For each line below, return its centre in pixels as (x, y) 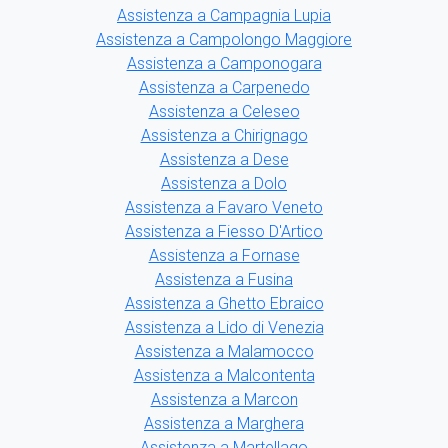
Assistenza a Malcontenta (224, 376)
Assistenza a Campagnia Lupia (224, 16)
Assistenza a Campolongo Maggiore (224, 40)
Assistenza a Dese (224, 160)
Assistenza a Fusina (224, 280)
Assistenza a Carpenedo (224, 88)
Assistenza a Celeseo (224, 112)
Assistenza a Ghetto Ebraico (224, 304)
